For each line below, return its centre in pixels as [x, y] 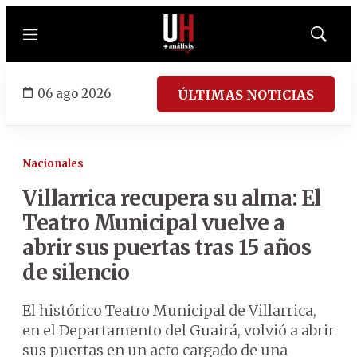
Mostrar [335, 39]
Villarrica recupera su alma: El [172, 198]
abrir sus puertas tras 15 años [167, 247]
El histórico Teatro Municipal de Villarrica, [169, 310]
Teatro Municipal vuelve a [154, 223]
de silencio [76, 272]
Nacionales [53, 164]
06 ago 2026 [74, 93]
